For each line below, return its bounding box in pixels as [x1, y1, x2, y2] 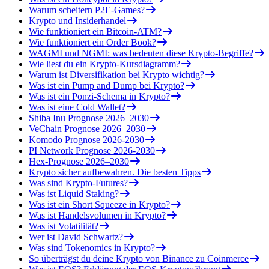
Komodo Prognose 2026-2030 [29, 134, 144, 145]
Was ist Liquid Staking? [29, 188, 119, 199]
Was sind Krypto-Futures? [29, 177, 128, 188]
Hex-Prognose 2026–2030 [29, 156, 129, 166]
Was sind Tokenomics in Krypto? [29, 242, 155, 253]
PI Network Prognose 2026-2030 [29, 145, 155, 156]
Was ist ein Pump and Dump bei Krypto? [29, 80, 184, 91]
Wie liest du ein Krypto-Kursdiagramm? [29, 58, 180, 69]
